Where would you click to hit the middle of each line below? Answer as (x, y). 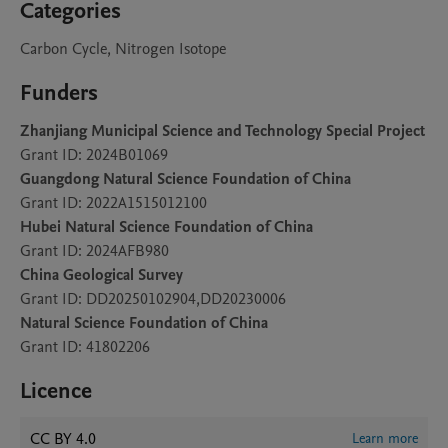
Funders (59, 93)
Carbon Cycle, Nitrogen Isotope (123, 49)
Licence (56, 391)
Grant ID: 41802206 (85, 347)
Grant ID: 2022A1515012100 (113, 203)
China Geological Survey (101, 275)
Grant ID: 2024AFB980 (94, 251)
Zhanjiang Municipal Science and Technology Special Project (222, 131)
